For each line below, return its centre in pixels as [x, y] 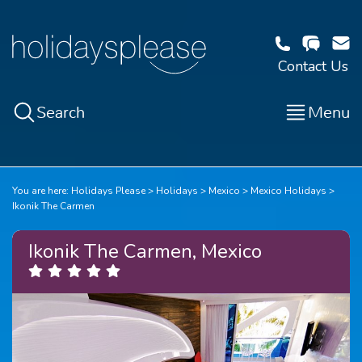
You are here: [40, 191]
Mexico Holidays [288, 191]
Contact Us [313, 66]
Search [61, 112]
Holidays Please [108, 191]
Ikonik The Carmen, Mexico [145, 251]
